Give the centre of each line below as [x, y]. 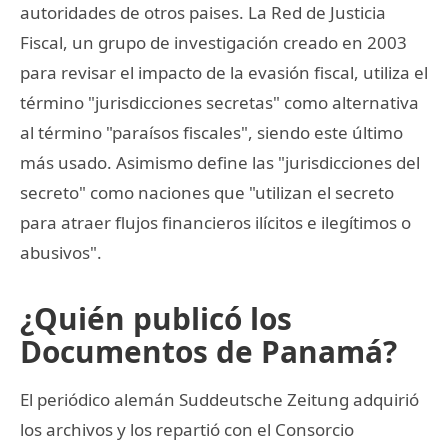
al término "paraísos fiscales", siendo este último [211, 132]
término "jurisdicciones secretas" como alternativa [219, 102]
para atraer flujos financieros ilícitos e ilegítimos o [215, 222]
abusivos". [61, 252]
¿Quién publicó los [156, 318]
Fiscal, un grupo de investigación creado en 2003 [213, 42]
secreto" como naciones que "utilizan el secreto [207, 192]
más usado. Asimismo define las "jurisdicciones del [220, 162]
